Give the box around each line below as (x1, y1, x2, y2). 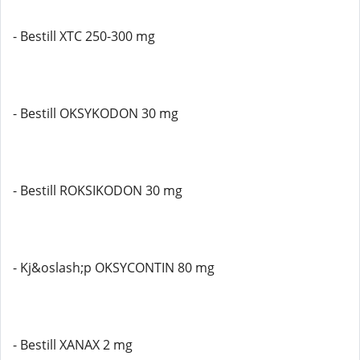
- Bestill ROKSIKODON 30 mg (13, 182, 182, 199)
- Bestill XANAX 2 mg (13, 336, 133, 354)
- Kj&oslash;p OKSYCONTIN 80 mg (13, 259, 215, 276)
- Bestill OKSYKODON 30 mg (13, 104, 178, 122)
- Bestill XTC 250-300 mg (13, 27, 155, 45)
